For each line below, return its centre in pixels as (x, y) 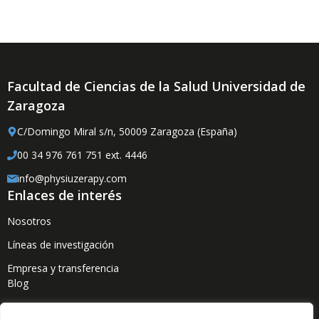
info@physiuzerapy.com (72, 178)
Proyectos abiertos (51, 307)
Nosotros (29, 221)
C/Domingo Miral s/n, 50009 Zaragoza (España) (127, 131)
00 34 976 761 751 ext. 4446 (82, 155)
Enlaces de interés (64, 195)
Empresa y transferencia (63, 268)
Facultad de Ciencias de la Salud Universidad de (156, 86)
